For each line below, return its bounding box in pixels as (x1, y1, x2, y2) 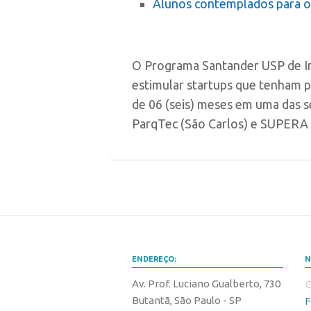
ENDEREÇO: (132, 255, 176, 264)
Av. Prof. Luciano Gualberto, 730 (132, 278, 280, 290)
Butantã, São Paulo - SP (132, 294, 242, 307)
